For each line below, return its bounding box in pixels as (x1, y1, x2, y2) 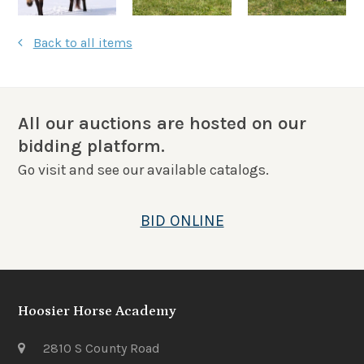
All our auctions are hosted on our (18, 113, 307, 135)
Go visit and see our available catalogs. (18, 162, 270, 179)
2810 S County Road (43, 340, 161, 357)
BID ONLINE (140, 211, 224, 231)
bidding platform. (18, 136, 166, 158)
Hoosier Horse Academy (18, 303, 177, 320)
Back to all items (32, 35, 132, 51)
